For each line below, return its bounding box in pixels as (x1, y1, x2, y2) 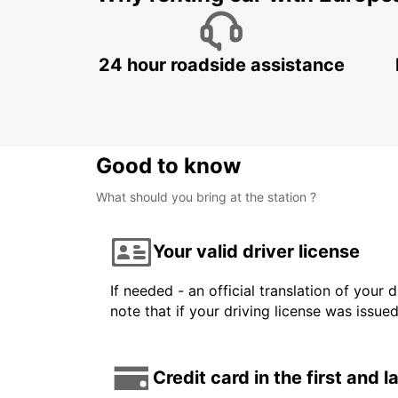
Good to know (96, 152, 241, 179)
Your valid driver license (153, 241, 360, 263)
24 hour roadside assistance (98, 53, 345, 76)
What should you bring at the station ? (96, 188, 316, 204)
